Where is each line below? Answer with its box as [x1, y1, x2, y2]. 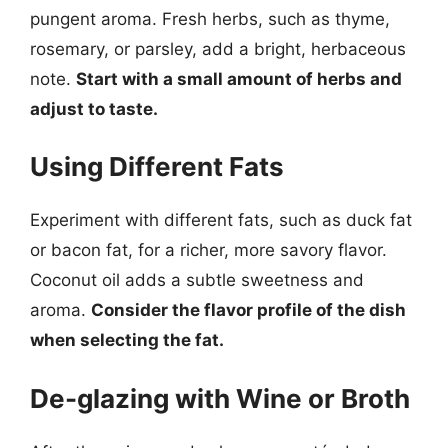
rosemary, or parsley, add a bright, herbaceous [30, 38, 406, 59]
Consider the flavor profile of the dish [91, 300, 406, 320]
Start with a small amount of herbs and [76, 68, 402, 89]
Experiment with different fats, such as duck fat [30, 210, 412, 230]
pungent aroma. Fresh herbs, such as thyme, [30, 8, 390, 29]
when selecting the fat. [30, 330, 224, 350]
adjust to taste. [30, 98, 158, 119]
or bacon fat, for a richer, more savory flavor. [30, 240, 387, 260]
